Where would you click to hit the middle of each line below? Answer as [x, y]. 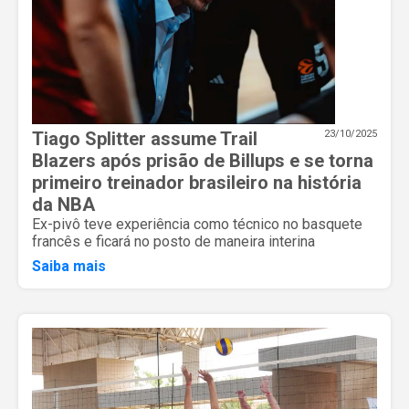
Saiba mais [69, 266]
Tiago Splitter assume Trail [145, 138]
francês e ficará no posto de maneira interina [173, 241]
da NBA [63, 204]
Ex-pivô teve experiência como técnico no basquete [197, 224]
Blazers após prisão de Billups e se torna [203, 160]
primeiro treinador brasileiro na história [197, 182]
